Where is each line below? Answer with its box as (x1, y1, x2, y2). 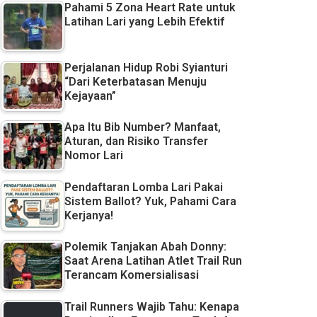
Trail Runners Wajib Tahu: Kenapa (64, 299, 239, 313)
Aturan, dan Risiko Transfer (64, 134, 208, 148)
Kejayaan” (64, 88, 116, 103)
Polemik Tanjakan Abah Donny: (64, 240, 226, 253)
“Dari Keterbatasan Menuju (64, 74, 207, 88)
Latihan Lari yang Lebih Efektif (64, 15, 224, 28)
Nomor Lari (64, 149, 123, 162)
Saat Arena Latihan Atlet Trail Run (64, 254, 242, 267)
